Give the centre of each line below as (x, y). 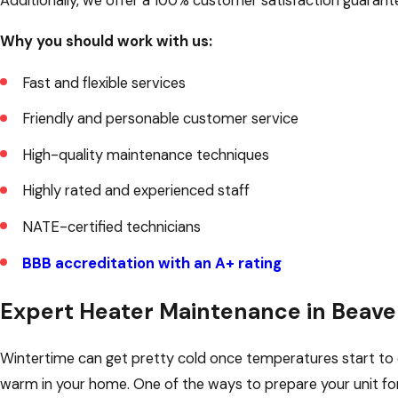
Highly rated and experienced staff (135, 191)
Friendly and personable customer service (160, 119)
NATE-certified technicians (111, 227)
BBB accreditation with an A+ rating (151, 263)
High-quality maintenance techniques (145, 155)
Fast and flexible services (103, 83)
